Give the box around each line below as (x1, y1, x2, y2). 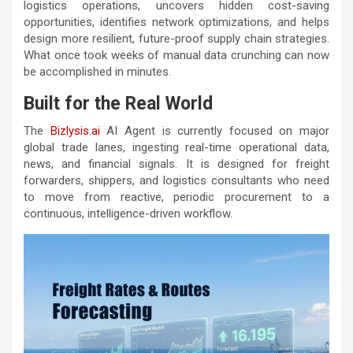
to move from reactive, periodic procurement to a (24, 189, 329, 204)
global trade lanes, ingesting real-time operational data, (24, 139, 329, 154)
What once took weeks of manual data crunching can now (24, 47, 329, 62)
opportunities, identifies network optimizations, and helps (24, 14, 329, 29)
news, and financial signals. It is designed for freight (24, 156, 329, 171)
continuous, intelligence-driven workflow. (24, 206, 232, 221)
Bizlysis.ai (50, 123, 100, 138)
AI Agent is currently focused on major (99, 123, 329, 138)
